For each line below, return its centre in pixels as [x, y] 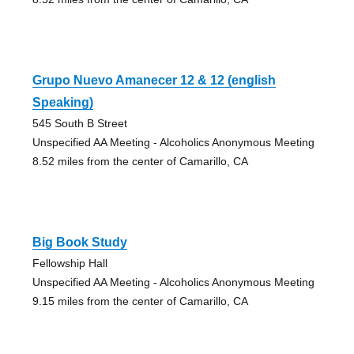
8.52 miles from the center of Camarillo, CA [140, 162]
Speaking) [62, 103]
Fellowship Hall [70, 264]
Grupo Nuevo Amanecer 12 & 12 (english [154, 81]
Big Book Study [79, 243]
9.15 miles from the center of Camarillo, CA [140, 301]
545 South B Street [79, 124]
